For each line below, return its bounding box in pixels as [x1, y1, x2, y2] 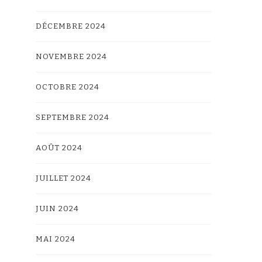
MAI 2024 [36, 235, 75, 244]
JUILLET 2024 [36, 174, 91, 183]
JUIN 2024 [36, 204, 79, 213]
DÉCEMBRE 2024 [36, 22, 106, 31]
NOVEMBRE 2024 [36, 52, 107, 61]
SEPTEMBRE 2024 [36, 113, 109, 122]
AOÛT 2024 [36, 143, 82, 153]
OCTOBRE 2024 [36, 82, 99, 92]
